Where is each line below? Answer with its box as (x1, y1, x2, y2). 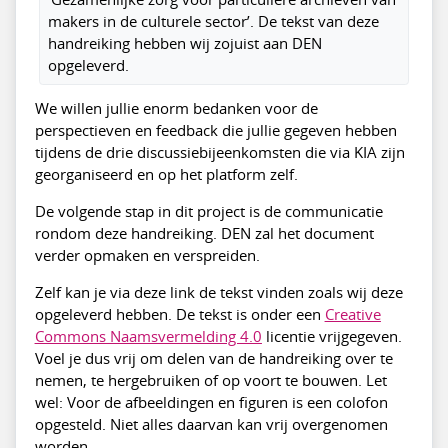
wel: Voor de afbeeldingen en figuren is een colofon (34, 391, 388, 412)
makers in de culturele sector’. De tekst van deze (47, 10, 379, 31)
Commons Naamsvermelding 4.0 (34, 325, 262, 346)
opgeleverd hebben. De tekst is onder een (34, 303, 325, 324)
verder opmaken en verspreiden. (34, 244, 260, 265)
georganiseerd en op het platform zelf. (34, 163, 298, 184)
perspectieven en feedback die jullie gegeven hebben (34, 119, 397, 140)
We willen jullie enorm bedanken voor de (34, 97, 318, 118)
